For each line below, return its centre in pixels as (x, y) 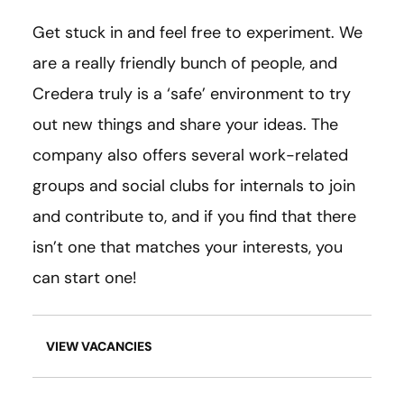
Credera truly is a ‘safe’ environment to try (192, 94)
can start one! (84, 278)
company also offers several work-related (190, 156)
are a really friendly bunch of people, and (185, 64)
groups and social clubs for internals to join (194, 186)
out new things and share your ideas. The (185, 125)
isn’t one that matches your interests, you (188, 248)
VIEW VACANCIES (99, 347)
